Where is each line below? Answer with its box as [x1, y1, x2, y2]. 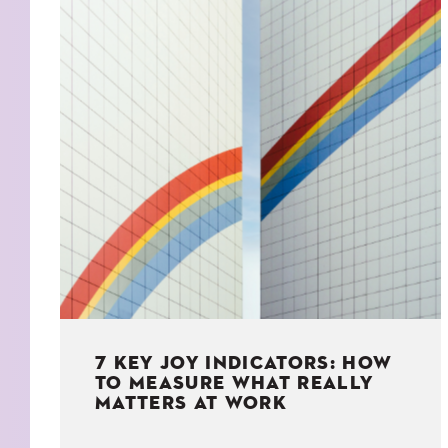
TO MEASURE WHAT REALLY [95, 374, 374, 394]
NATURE [247, 58, 308, 73]
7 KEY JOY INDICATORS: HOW [95, 354, 393, 374]
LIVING [247, 28, 299, 43]
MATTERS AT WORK [95, 394, 287, 414]
